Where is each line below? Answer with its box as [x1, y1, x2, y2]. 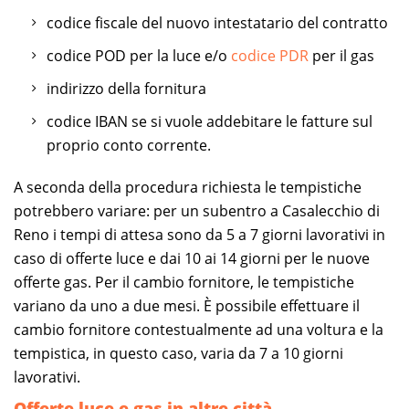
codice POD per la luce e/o [47, 45, 231, 66]
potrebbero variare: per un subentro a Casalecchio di [14, 200, 380, 221]
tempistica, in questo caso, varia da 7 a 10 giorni [14, 342, 343, 363]
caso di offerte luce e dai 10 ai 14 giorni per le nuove [14, 247, 370, 268]
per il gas [309, 45, 374, 66]
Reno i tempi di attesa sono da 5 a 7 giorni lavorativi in [14, 224, 385, 245]
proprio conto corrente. [47, 134, 211, 155]
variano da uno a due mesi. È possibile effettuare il [14, 295, 360, 316]
